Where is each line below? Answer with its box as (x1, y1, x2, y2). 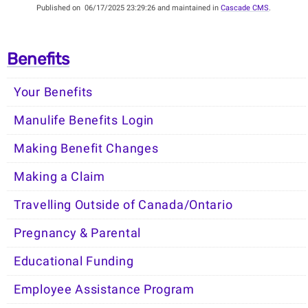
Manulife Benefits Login (14, 113, 155, 128)
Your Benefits (14, 85, 93, 100)
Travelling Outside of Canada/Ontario (14, 198, 233, 212)
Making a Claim (14, 170, 105, 184)
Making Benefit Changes (14, 142, 159, 156)
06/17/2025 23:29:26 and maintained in (85, 3, 221, 13)
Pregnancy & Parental (14, 226, 141, 241)
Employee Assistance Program (14, 283, 195, 297)
